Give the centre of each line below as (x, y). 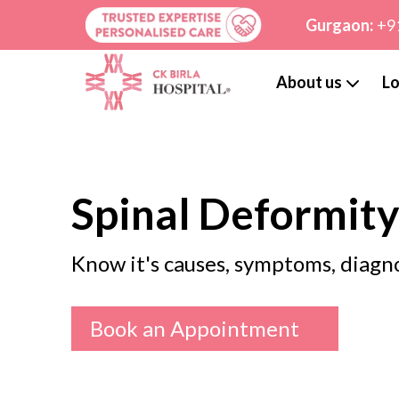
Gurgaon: (339, 25)
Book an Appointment (195, 329)
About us (309, 82)
